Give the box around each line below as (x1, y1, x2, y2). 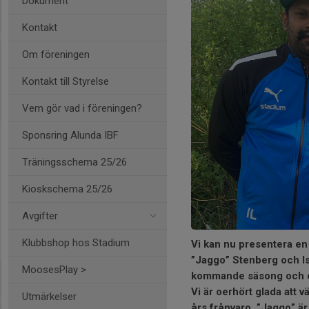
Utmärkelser (22, 290, 77, 303)
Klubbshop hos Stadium (22, 237, 130, 249)
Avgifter (22, 210, 58, 222)
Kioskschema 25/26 (22, 183, 112, 195)
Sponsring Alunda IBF (22, 129, 119, 141)
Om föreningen (22, 48, 90, 61)
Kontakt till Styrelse (22, 75, 109, 88)
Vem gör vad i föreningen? (22, 102, 142, 114)
